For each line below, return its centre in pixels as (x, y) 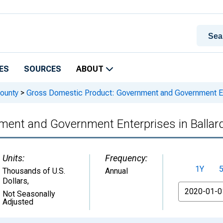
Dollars (15, 181)
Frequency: (126, 158)
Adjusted (18, 202)
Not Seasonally (29, 194)
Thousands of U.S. (34, 171)
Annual (116, 171)
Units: (13, 158)
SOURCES (43, 69)
